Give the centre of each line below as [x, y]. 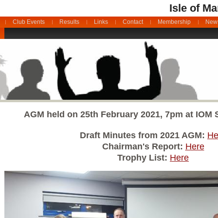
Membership [174, 22]
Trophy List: [144, 158]
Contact [133, 22]
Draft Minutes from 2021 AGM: [144, 136]
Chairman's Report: [144, 147]
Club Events [28, 22]
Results [69, 22]
